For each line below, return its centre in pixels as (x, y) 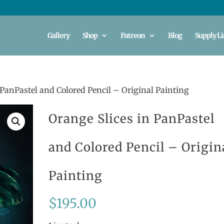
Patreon (133, 35)
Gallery (58, 35)
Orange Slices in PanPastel (132, 119)
